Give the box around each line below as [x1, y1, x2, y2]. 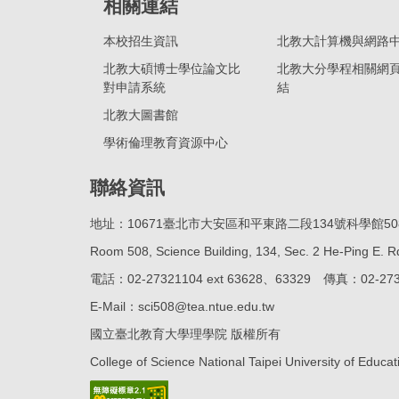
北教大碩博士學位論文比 [103, 61, 240, 76]
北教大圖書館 [103, 107, 178, 122]
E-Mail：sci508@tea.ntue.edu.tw [90, 298, 274, 313]
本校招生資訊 [103, 33, 178, 48]
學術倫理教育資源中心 [103, 134, 228, 150]
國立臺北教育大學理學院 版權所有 [90, 326, 281, 341]
